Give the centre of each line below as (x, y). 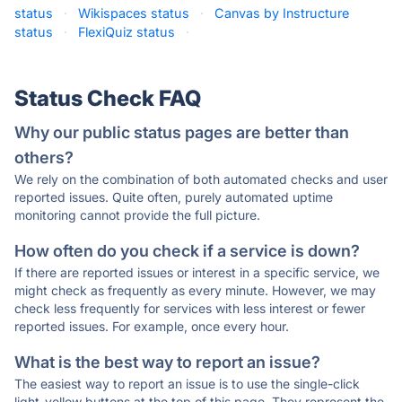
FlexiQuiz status (127, 32)
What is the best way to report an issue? (167, 362)
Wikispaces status (134, 13)
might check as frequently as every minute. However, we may (195, 290)
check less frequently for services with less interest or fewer (190, 308)
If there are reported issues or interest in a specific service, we (197, 272)
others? (44, 157)
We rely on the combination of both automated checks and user (201, 179)
